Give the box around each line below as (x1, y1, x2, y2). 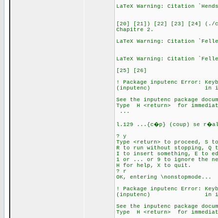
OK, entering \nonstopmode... (116, 174, 212, 180)
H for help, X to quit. (116, 163, 191, 168)
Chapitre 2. (116, 27, 154, 33)
